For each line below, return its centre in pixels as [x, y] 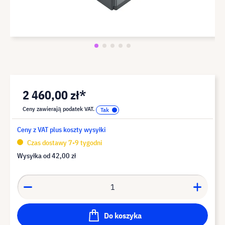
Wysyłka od [34, 155]
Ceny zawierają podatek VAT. [59, 108]
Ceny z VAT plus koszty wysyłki [61, 129]
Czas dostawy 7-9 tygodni [64, 142]
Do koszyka [123, 215]
